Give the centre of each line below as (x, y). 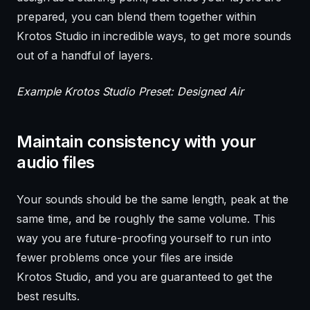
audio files (56, 163)
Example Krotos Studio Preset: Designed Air (130, 92)
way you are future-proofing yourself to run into (144, 238)
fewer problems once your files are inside (125, 258)
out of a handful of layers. (85, 56)
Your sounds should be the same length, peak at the (153, 200)
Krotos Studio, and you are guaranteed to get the (145, 277)
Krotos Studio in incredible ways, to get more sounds (154, 36)
